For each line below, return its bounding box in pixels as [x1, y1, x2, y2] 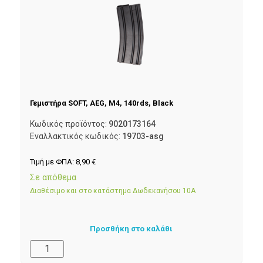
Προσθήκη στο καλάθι [90, 224, 173, 233]
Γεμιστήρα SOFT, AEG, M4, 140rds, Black [30, 98, 173, 107]
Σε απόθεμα [30, 172, 76, 183]
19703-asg [122, 131, 164, 141]
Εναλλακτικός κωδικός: [30, 131, 122, 141]
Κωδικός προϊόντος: [30, 119, 109, 129]
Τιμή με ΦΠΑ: [30, 157, 76, 166]
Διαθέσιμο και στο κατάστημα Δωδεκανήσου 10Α [30, 187, 195, 195]
